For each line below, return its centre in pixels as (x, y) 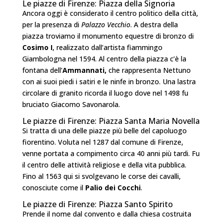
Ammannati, (84, 70)
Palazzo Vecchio (106, 25)
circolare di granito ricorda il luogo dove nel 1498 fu (105, 93)
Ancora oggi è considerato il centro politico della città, (110, 13)
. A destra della (154, 25)
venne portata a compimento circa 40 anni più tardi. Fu (111, 154)
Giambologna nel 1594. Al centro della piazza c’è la (104, 59)
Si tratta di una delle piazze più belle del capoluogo (104, 131)
